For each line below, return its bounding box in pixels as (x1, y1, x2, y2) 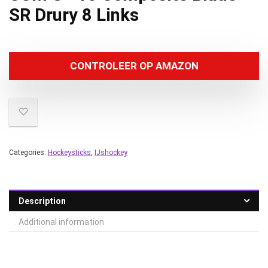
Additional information (19, 217, 104, 227)
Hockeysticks (48, 148, 91, 157)
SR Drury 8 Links (9, 5, 139, 25)
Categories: (9, 148, 48, 157)
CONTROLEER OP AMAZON (69, 60, 199, 72)
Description (19, 196, 66, 206)
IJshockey (95, 148, 127, 157)
